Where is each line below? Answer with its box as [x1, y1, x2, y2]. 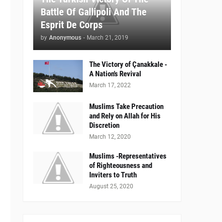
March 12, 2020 [89, 133, 131, 141]
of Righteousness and [89, 161, 152, 170]
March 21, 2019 [87, 34, 128, 42]
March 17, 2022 [89, 82, 131, 89]
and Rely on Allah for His [89, 111, 161, 121]
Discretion [89, 121, 119, 130]
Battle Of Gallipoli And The [41, 6, 147, 18]
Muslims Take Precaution [89, 102, 164, 111]
